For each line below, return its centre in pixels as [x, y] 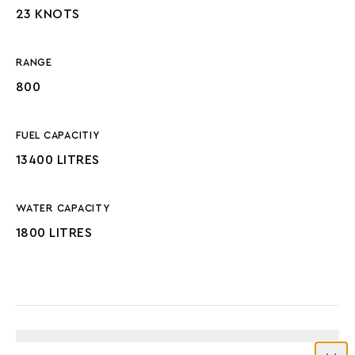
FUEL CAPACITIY [58, 136]
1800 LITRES [54, 233]
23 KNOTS [48, 14]
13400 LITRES [58, 160]
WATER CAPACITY [63, 208]
